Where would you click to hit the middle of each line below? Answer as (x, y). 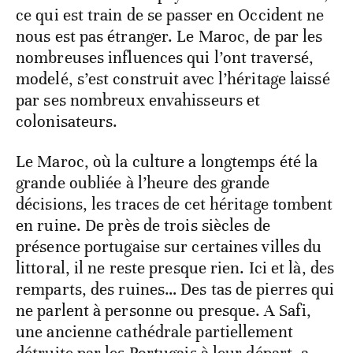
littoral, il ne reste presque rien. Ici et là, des (175, 268)
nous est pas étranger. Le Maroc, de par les (169, 36)
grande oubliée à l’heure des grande (143, 182)
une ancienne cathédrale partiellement (154, 331)
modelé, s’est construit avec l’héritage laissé (173, 78)
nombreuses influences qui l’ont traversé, (165, 57)
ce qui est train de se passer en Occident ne (170, 15)
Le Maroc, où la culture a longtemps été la (167, 161)
